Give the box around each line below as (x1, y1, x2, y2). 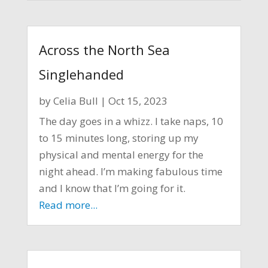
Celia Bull (53, 93, 98, 108)
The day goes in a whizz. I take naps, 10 (38, 114, 223, 128)
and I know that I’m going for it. (38, 181, 185, 195)
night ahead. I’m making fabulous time (38, 164, 223, 178)
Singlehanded (38, 65, 124, 83)
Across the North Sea (38, 40, 170, 59)
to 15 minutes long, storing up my (38, 130, 199, 145)
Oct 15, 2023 (108, 93, 167, 108)
